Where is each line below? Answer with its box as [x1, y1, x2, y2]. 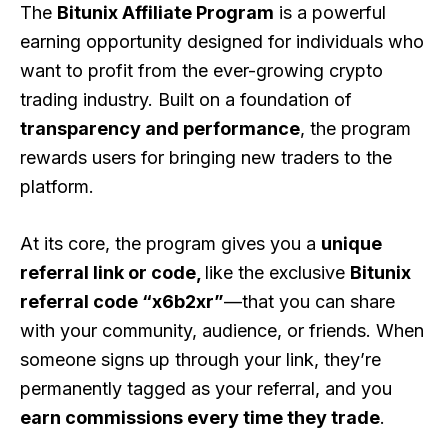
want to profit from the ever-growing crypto [20, 59, 383, 81]
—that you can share [224, 291, 395, 313]
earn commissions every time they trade [20, 407, 380, 429]
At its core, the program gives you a [20, 233, 321, 255]
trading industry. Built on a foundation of [20, 88, 352, 110]
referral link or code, [20, 262, 205, 284]
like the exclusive [205, 262, 350, 284]
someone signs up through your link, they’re [20, 349, 381, 371]
